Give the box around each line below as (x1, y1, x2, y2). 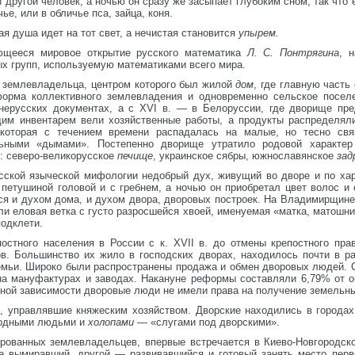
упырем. (239, 27, 279, 39)
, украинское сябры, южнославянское (153, 150, 337, 162)
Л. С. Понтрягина (246, 47, 340, 59)
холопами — (88, 316, 151, 328)
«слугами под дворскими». (151, 316, 280, 328)
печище (117, 150, 153, 162)
